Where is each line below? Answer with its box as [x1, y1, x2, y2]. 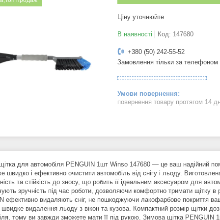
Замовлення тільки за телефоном [117, 58, 218, 66]
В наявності [117, 30, 152, 38]
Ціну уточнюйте [117, 13, 164, 21]
